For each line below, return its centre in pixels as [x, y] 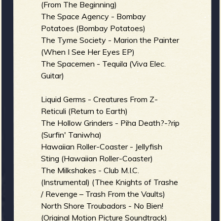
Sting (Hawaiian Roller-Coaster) [97, 158]
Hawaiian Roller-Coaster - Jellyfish [102, 146]
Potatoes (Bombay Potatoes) [93, 28]
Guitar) [53, 75]
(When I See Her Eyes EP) [88, 52]
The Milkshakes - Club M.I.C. [90, 170]
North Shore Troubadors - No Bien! [102, 205]
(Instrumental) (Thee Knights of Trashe [110, 182]
